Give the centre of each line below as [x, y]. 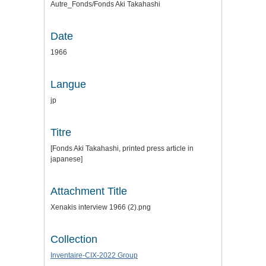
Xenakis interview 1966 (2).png [101, 208]
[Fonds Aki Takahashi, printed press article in [122, 149]
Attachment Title [89, 191]
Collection [74, 240]
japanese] [66, 159]
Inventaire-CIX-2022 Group [94, 256]
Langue [68, 85]
